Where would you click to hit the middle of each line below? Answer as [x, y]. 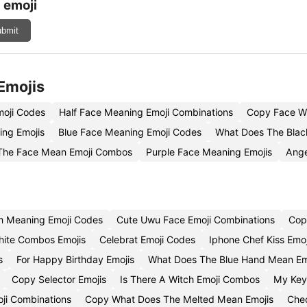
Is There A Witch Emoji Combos [190, 279]
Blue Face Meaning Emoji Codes [130, 132]
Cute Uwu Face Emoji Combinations [196, 220]
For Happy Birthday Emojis [75, 259]
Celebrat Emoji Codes [147, 240]
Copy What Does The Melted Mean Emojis [179, 299]
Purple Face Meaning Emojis [209, 152]
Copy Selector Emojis [59, 279]
